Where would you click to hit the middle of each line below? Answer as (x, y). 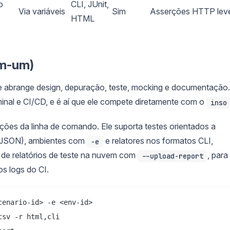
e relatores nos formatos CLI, (158, 140)
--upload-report (172, 156)
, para (218, 155)
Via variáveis (42, 11)
